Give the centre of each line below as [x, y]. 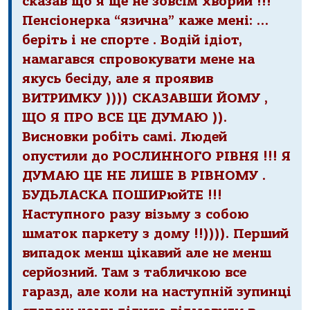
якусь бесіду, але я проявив [118, 79]
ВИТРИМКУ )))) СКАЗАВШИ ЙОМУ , [145, 99]
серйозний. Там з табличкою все [134, 273]
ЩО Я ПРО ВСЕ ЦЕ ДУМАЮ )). [125, 118]
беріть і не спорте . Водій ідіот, [132, 40]
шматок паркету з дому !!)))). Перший [155, 234]
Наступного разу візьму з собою [136, 215]
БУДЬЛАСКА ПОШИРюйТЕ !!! [122, 195]
